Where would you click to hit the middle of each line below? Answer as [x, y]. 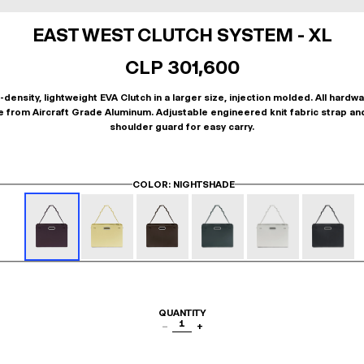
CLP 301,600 [182, 67]
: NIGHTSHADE [201, 184]
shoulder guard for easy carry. [182, 127]
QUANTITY [182, 313]
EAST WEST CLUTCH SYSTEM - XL [182, 35]
